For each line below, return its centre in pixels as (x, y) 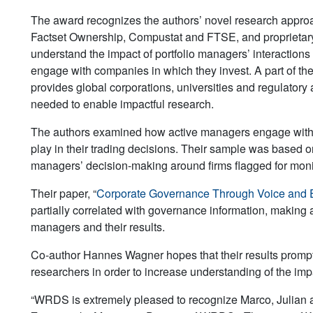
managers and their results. (98, 226)
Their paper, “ (64, 193)
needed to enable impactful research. (122, 103)
